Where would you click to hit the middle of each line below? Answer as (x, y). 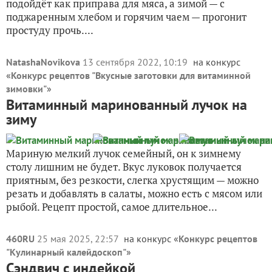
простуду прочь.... (50, 30)
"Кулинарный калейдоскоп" (66, 252)
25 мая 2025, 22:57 (79, 239)
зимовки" (26, 89)
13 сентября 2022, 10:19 (136, 62)
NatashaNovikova (43, 62)
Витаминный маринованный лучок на (127, 105)
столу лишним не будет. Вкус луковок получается (124, 167)
